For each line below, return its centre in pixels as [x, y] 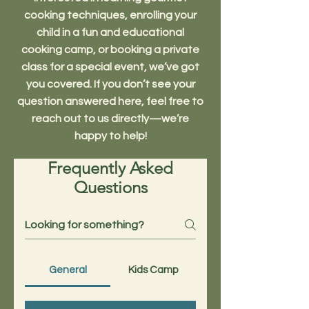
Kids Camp [153, 270]
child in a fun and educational [110, 32]
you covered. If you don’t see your [110, 84]
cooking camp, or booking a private [110, 49]
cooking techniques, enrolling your [110, 15]
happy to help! [110, 136]
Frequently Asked [110, 168]
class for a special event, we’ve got [110, 67]
